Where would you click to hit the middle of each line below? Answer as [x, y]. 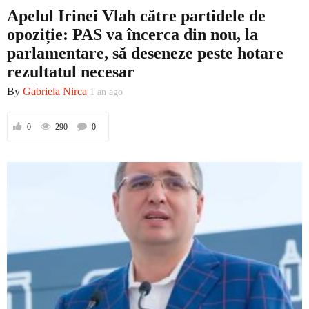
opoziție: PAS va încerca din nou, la [132, 35]
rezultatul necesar [73, 72]
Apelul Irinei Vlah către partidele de [136, 16]
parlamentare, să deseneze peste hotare [145, 53]
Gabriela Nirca [55, 91]
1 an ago [106, 92]
